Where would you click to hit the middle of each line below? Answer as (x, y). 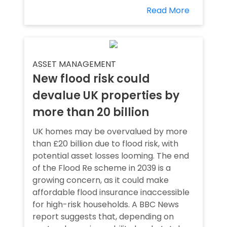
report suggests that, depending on (103, 217)
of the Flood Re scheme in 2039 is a (102, 168)
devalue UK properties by (106, 96)
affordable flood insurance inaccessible (111, 192)
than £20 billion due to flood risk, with (105, 144)
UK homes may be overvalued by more (110, 131)
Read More (168, 10)
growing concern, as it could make (101, 180)
